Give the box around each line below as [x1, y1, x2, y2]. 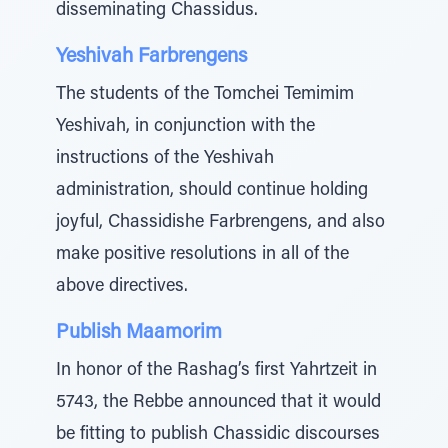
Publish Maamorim [56, 323, 222, 343]
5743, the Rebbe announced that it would [56, 394, 381, 412]
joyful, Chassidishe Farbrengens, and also [56, 214, 385, 232]
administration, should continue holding [56, 182, 368, 200]
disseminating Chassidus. [56, 2, 258, 20]
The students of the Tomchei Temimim [56, 86, 354, 104]
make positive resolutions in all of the [56, 246, 349, 264]
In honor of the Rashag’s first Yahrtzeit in [56, 362, 377, 380]
